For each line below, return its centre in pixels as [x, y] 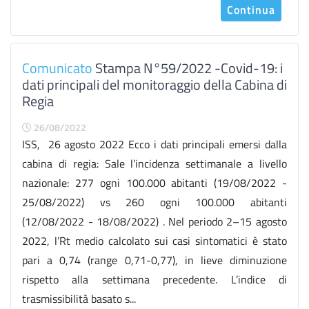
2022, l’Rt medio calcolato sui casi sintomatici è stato [154, 241]
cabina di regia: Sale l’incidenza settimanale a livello [154, 163]
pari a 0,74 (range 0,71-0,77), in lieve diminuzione [154, 260]
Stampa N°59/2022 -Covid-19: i [188, 68]
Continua [251, 10]
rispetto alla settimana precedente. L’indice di [154, 279]
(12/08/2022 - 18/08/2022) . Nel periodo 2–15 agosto [154, 221]
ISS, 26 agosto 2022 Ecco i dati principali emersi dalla [154, 144]
